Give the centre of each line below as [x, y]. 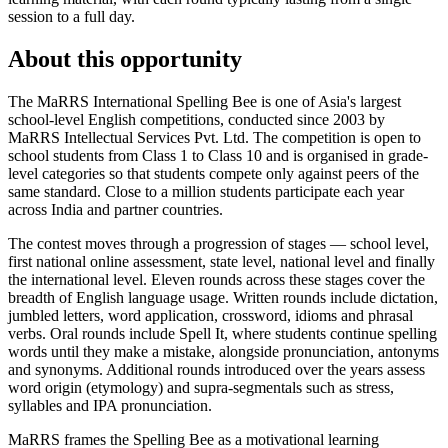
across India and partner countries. [115, 209]
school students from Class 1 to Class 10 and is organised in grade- [218, 155]
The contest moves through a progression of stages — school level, [218, 243]
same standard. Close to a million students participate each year [206, 191]
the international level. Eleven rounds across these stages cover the [216, 279]
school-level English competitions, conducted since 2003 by [196, 119]
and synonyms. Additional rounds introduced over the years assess [216, 369]
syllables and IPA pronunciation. [110, 405]
